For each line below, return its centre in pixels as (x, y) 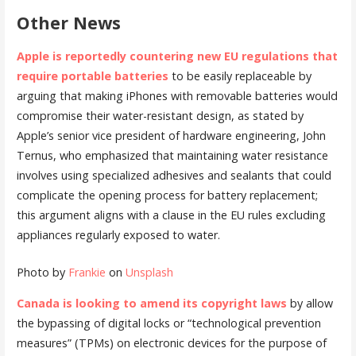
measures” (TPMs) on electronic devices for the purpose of (171, 343)
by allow (310, 304)
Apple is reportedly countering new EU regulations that (177, 56)
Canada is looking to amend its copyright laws (151, 304)
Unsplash (149, 273)
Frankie (87, 273)
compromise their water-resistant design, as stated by (160, 116)
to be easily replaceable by (240, 76)
